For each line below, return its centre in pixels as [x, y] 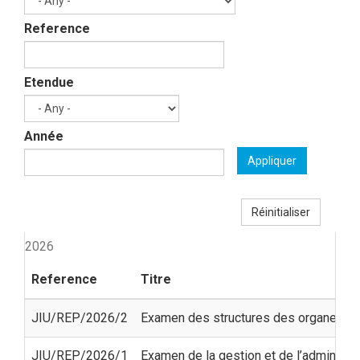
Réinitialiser [281, 212]
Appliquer [272, 160]
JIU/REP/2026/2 [80, 317]
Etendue [49, 83]
